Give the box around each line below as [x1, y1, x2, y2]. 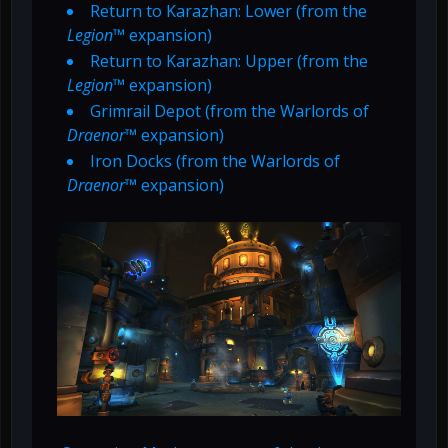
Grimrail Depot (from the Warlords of [90, 100, 369, 123]
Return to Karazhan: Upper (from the [90, 50, 368, 73]
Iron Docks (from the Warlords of [90, 150, 340, 173]
